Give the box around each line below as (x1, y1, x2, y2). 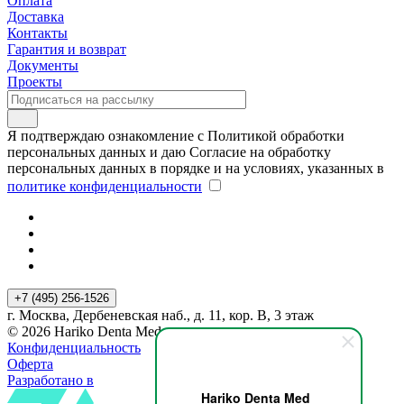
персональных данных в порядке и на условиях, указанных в (7, 160, 384, 176)
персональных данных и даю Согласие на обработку (7, 143, 331, 160)
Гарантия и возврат (7, 41, 126, 57)
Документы (7, 57, 78, 73)
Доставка (7, 8, 64, 24)
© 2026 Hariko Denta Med (7, 323, 161, 339)
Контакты (7, 24, 68, 41)
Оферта (7, 355, 53, 372)
